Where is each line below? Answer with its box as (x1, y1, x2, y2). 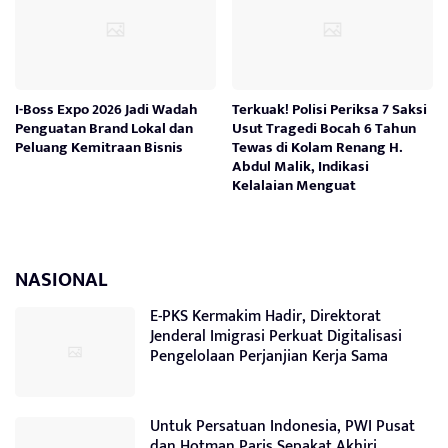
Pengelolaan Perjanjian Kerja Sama (150, 342, 388, 370)
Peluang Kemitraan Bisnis (15, 134, 183, 160)
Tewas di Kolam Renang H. (232, 134, 404, 160)
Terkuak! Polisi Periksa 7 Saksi (232, 96, 428, 122)
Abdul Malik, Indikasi (232, 153, 370, 179)
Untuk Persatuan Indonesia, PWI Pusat (150, 412, 415, 440)
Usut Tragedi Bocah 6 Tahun (232, 115, 417, 141)
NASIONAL (15, 262, 107, 297)
